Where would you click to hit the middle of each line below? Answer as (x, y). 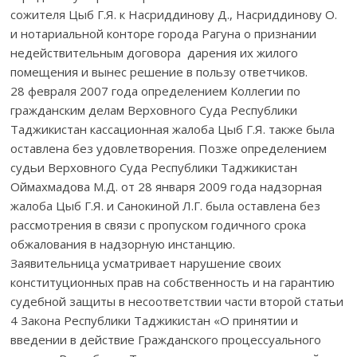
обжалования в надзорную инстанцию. (123, 243)
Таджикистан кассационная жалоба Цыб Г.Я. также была (173, 129)
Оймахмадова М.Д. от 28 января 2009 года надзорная (167, 186)
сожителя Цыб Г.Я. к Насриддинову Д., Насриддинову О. (174, 14)
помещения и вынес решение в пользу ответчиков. (159, 71)
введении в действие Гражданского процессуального (166, 339)
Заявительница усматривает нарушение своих (146, 263)
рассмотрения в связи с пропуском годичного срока (159, 224)
